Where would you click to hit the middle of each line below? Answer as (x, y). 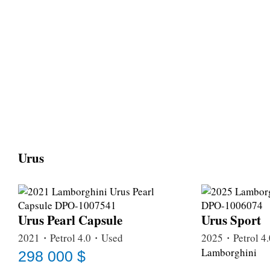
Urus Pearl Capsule (70, 220)
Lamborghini (229, 252)
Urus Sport (231, 220)
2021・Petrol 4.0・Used (71, 237)
